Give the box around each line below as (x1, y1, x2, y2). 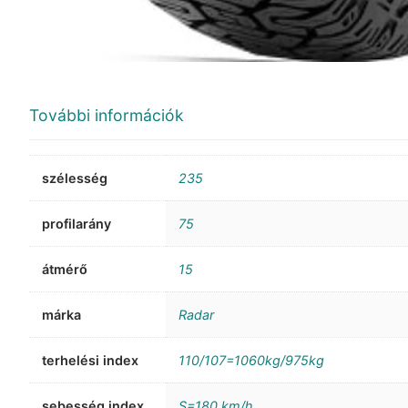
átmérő (42, 260, 88, 277)
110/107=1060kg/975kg (178, 352, 325, 368)
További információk (29, 105, 184, 125)
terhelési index (42, 352, 139, 368)
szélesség (42, 169, 108, 186)
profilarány (42, 215, 112, 231)
